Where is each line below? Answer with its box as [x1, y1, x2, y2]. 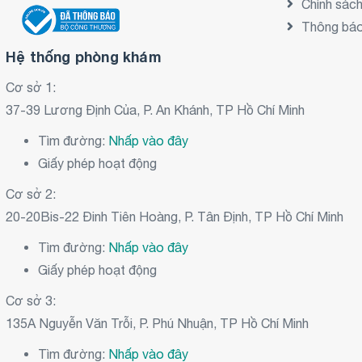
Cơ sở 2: [6, 186, 56, 201]
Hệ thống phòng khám [6, 48, 162, 65]
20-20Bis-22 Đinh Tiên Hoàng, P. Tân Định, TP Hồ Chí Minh [6, 208, 343, 224]
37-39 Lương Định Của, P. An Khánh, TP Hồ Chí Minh [6, 102, 305, 117]
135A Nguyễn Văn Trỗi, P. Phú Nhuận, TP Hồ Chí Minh [6, 315, 309, 330]
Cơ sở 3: [6, 293, 56, 308]
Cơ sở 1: [6, 79, 56, 95]
